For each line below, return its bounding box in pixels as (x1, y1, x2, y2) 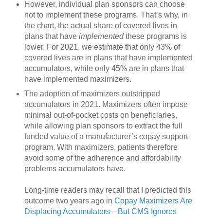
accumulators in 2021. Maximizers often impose (24, 100, 188, 109)
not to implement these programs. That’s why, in (24, 11, 188, 19)
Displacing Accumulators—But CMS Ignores (24, 207, 177, 216)
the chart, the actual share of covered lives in (24, 21, 177, 30)
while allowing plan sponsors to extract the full (24, 122, 182, 130)
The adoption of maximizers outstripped (24, 90, 160, 98)
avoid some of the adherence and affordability (24, 154, 181, 163)
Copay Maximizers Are (114, 197, 192, 205)
